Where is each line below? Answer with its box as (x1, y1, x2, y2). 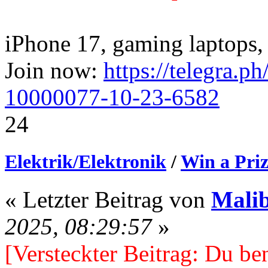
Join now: (5, 57, 103, 83)
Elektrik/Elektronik (5, 150, 166, 172)
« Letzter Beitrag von (5, 187, 211, 213)
